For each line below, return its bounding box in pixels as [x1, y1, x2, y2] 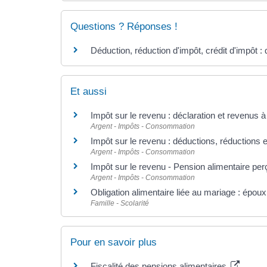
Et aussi [70, 85, 107, 97]
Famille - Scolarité [91, 198, 149, 207]
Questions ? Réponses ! [70, 21, 178, 33]
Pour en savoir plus [70, 236, 157, 248]
